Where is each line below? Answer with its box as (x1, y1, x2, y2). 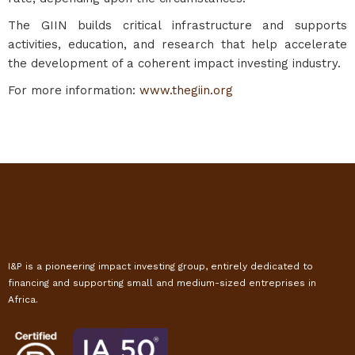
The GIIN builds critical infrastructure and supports (8, 18, 347, 32)
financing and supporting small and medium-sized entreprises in (8, 277, 316, 288)
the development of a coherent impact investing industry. (8, 56, 341, 71)
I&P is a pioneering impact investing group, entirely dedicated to (8, 261, 313, 272)
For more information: (8, 83, 139, 97)
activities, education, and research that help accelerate (8, 37, 347, 52)
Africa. (8, 294, 38, 305)
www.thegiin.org (139, 83, 233, 97)
